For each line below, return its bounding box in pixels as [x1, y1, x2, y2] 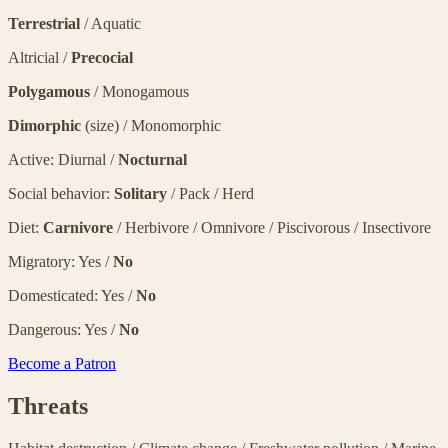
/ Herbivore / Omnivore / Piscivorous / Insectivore [117, 219, 431, 236]
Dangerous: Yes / [8, 321, 119, 338]
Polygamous [8, 83, 94, 100]
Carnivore [43, 219, 117, 236]
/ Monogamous [94, 83, 189, 100]
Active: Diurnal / [8, 151, 118, 168]
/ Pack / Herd [171, 185, 254, 202]
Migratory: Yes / [8, 253, 113, 270]
